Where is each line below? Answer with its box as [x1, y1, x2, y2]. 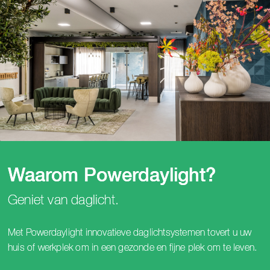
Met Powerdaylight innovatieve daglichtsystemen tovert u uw [8, 227, 252, 237]
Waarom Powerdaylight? [8, 166, 216, 186]
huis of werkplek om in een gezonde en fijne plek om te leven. [8, 242, 260, 253]
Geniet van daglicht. [8, 193, 119, 207]
